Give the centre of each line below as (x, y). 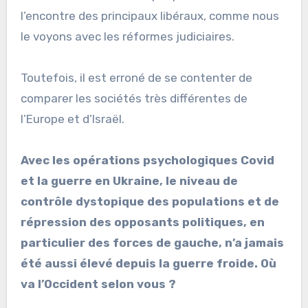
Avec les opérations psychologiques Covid (147, 160)
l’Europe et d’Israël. (72, 119)
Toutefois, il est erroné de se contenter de (136, 77)
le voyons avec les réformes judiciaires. (127, 36)
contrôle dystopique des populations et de (150, 201)
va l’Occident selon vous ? (98, 284)
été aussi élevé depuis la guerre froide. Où (148, 263)
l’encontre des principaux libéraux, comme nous (150, 15)
